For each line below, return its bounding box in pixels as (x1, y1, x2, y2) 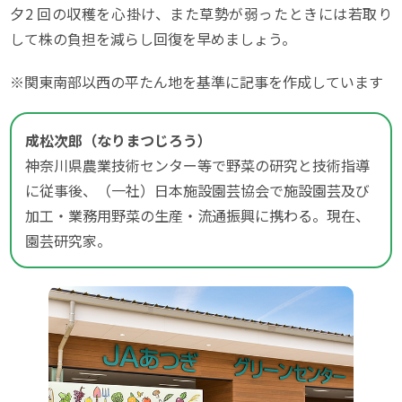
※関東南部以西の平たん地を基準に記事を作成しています (10, 70, 384, 92)
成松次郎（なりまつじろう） (25, 128, 213, 151)
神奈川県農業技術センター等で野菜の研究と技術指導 (25, 153, 371, 176)
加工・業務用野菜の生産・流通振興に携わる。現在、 (25, 204, 371, 226)
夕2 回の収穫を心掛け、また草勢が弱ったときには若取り (10, 2, 392, 24)
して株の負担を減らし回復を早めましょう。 (10, 27, 297, 49)
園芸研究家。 (25, 229, 112, 251)
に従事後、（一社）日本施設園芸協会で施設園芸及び (25, 179, 371, 201)
